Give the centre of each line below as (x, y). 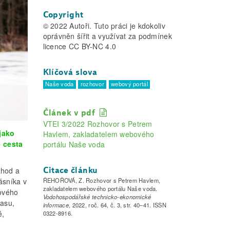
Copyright (63, 14)
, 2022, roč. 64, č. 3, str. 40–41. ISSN (118, 205)
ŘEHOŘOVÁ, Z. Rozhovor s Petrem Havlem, (102, 180)
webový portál (129, 83)
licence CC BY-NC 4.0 (80, 46)
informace (56, 205)
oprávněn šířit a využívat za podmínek (107, 36)
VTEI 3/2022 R (68, 124)
